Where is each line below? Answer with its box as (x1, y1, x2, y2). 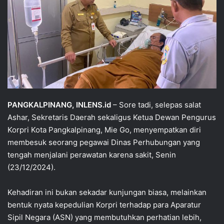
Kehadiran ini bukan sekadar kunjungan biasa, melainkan (7, 187, 206, 197)
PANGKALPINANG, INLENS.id (7, 99, 111, 109)
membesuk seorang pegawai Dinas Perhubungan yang (7, 137, 200, 147)
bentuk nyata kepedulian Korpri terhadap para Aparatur (7, 199, 201, 209)
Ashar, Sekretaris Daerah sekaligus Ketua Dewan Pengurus (7, 112, 216, 122)
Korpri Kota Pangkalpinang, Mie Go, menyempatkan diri (7, 124, 201, 134)
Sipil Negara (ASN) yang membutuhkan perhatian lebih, (7, 212, 201, 222)
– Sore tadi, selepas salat (111, 99, 201, 109)
